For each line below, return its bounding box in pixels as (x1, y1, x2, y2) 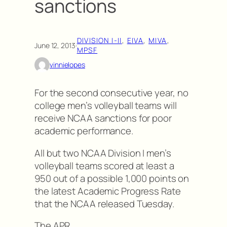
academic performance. (34, 124, 133, 138)
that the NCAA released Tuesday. (34, 197, 174, 210)
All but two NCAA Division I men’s (34, 146, 171, 160)
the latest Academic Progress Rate (34, 184, 181, 198)
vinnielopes (50, 60, 85, 70)
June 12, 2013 (34, 40, 75, 50)
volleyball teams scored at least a (34, 159, 174, 172)
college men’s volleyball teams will (34, 99, 177, 112)
